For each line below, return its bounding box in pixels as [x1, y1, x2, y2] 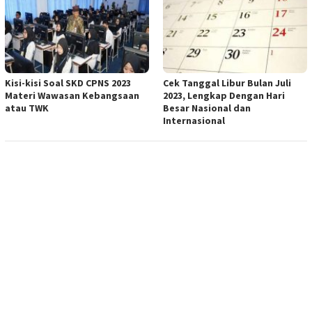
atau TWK [5, 101, 49, 114]
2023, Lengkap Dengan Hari [163, 88, 285, 102]
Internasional [163, 114, 225, 127]
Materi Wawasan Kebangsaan [5, 88, 139, 102]
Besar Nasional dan [163, 101, 251, 114]
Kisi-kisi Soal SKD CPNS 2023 [5, 76, 131, 89]
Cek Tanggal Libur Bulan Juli [163, 76, 291, 89]
